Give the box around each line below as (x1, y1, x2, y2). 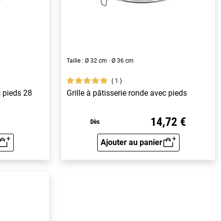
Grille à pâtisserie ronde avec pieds (67, 88, 187, 98)
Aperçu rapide (137, 144, 188, 153)
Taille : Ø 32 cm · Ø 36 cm (67, 57, 134, 65)
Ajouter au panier (100, 137, 162, 147)
